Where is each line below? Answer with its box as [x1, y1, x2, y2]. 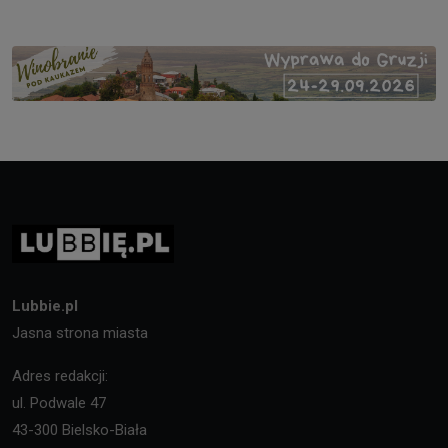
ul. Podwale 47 [12, 393, 106, 412]
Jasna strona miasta [12, 323, 148, 342]
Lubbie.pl [12, 296, 78, 315]
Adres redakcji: [12, 366, 108, 385]
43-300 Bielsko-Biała [12, 420, 147, 439]
